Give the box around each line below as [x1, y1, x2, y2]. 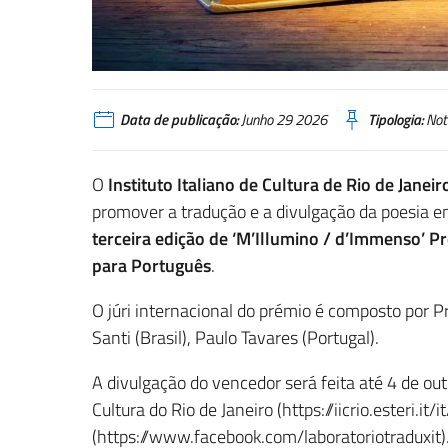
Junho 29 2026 [238, 107, 327, 131]
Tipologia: [368, 107, 423, 131]
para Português [92, 252, 211, 280]
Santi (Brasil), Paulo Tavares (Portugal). [92, 324, 379, 352]
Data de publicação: [120, 107, 238, 131]
